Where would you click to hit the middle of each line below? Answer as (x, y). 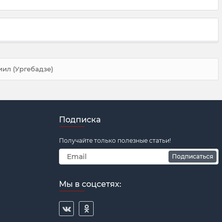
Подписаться (193, 156)
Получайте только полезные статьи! (115, 140)
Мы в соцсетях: (90, 184)
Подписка (80, 120)
